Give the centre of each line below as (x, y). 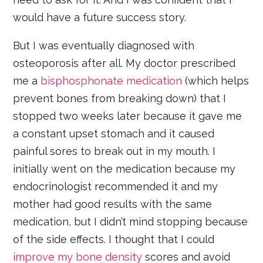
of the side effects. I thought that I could (114, 239)
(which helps (216, 80)
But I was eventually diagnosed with (104, 45)
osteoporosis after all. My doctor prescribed (124, 63)
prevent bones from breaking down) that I (120, 98)
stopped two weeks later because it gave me (128, 116)
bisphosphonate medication (112, 80)
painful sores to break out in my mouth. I (114, 151)
